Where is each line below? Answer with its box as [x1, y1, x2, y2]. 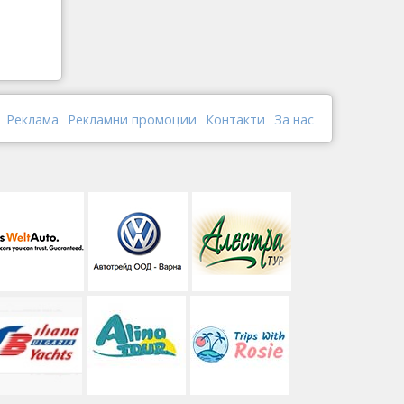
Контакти [206, 111, 265, 129]
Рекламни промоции [68, 111, 197, 129]
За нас [274, 111, 314, 129]
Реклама [6, 111, 59, 129]
